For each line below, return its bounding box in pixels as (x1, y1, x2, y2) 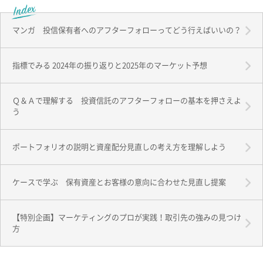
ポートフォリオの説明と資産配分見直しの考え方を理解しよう (12, 143, 226, 151)
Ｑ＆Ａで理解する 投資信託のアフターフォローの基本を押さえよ (12, 97, 241, 104)
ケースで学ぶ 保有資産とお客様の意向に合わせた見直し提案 (12, 178, 226, 186)
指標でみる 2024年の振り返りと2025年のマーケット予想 (12, 62, 207, 69)
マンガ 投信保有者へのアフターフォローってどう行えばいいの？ (12, 26, 241, 34)
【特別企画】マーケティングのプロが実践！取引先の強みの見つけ (12, 214, 241, 221)
